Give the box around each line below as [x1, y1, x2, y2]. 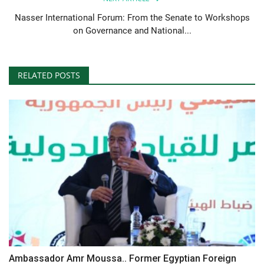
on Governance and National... [72, 25, 192, 37]
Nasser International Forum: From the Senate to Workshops [14, 12, 250, 24]
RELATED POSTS [18, 70, 80, 81]
